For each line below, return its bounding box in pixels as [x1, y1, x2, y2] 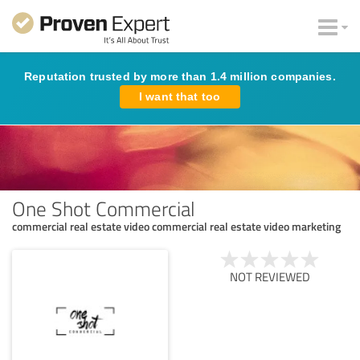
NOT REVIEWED [230, 268, 310, 285]
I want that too [139, 90, 221, 103]
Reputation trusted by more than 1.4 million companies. [24, 70, 336, 83]
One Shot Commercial [12, 194, 195, 222]
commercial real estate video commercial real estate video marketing [12, 218, 341, 234]
